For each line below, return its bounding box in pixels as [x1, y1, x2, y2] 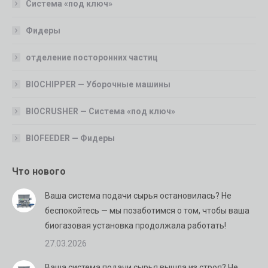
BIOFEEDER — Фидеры [26, 133, 115, 143]
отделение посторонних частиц [26, 52, 158, 62]
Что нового [12, 165, 66, 177]
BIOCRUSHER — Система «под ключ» [26, 106, 175, 116]
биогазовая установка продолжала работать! [45, 220, 226, 230]
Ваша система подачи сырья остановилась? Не [45, 190, 232, 200]
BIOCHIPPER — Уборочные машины [26, 79, 170, 89]
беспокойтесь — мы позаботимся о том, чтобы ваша [45, 205, 249, 215]
